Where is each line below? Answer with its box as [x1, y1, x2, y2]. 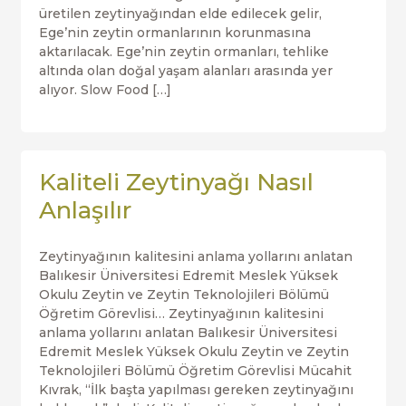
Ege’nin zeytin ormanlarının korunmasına [38, 24, 311, 41]
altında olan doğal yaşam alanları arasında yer [38, 63, 333, 79]
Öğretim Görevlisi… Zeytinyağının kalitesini [38, 305, 324, 322]
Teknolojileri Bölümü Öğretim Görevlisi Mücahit [38, 362, 352, 379]
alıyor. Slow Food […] [38, 82, 171, 98]
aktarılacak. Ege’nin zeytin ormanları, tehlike [38, 43, 329, 60]
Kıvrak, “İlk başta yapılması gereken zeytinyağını [38, 382, 353, 398]
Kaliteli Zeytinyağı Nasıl [38, 168, 314, 197]
